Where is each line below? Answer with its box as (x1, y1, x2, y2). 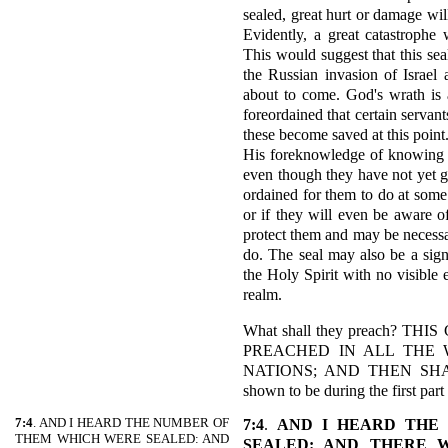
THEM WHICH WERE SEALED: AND (15, 431, 229, 446)
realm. (243, 285, 282, 304)
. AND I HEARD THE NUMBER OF (33, 415, 229, 430)
